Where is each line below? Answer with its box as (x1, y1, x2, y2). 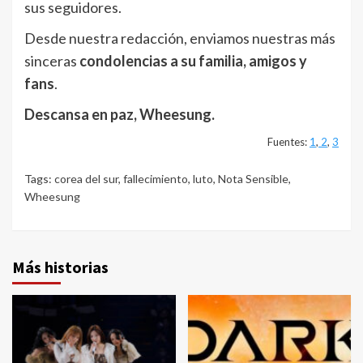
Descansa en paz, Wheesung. (24, 105, 215, 124)
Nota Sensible (218, 172, 288, 186)
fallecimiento (123, 172, 188, 186)
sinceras (24, 52, 79, 70)
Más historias (12, 257, 109, 278)
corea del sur (54, 172, 118, 186)
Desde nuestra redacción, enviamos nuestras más (24, 29, 335, 48)
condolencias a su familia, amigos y (79, 52, 307, 70)
